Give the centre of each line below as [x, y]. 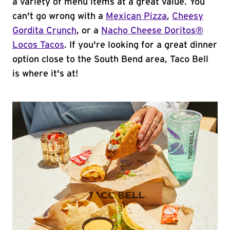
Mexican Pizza [136, 16]
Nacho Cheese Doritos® [152, 31]
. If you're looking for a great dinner [141, 45]
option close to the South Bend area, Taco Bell [110, 60]
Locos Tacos [38, 45]
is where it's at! [45, 74]
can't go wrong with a [59, 16]
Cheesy [188, 16]
